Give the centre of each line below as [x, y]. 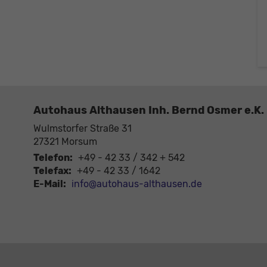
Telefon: [53, 158]
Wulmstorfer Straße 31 [83, 129]
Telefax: [52, 171]
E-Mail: [50, 184]
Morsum [79, 142]
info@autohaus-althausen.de [137, 184]
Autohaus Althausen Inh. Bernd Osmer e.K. [149, 111]
